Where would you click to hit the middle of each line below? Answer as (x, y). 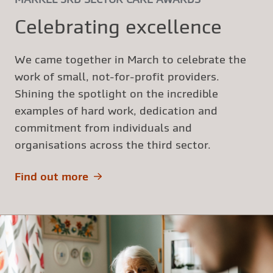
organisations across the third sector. (114, 144)
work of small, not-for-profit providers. (117, 76)
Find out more (51, 176)
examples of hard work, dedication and (116, 110)
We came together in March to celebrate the (130, 59)
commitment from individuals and (103, 127)
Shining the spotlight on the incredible (116, 93)
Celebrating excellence (118, 26)
